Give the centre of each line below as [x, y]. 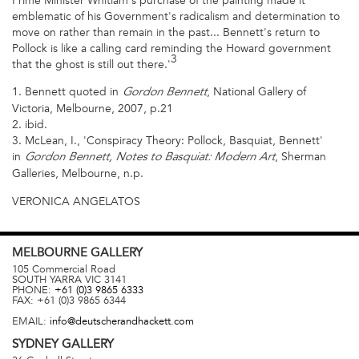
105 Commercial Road [64, 270]
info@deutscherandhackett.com [122, 322]
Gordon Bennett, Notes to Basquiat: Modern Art [149, 158]
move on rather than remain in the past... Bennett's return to [166, 32]
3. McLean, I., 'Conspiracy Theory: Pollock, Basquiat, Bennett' [167, 141]
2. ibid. [30, 125]
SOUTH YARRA [47, 280]
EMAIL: [31, 322]
